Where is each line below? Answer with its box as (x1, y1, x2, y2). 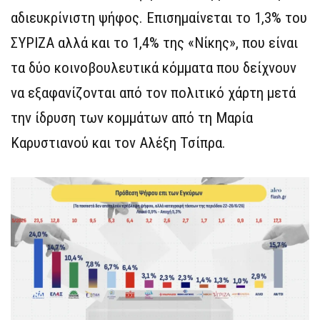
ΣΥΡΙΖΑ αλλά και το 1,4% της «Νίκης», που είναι (11, 34, 298, 52)
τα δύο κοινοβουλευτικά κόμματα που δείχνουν (11, 59, 296, 77)
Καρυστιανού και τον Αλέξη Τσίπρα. (11, 134, 226, 152)
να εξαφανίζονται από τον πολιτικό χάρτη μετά (11, 84, 296, 102)
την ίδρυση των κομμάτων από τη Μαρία (11, 109, 253, 127)
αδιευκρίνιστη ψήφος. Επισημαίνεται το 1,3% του (11, 9, 307, 27)
